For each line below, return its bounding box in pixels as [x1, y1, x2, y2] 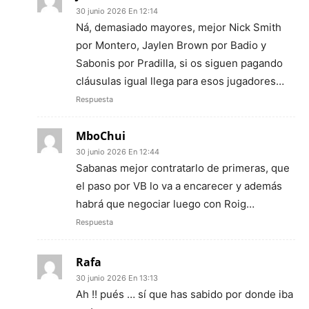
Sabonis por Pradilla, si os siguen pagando [76, 57, 283, 70]
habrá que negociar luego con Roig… [76, 197, 255, 211]
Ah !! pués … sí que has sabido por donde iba [76, 288, 293, 301]
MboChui [76, 128, 126, 144]
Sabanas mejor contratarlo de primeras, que [76, 161, 290, 175]
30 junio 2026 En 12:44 [76, 147, 159, 157]
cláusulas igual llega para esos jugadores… [76, 74, 284, 88]
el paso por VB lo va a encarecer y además [76, 179, 282, 193]
